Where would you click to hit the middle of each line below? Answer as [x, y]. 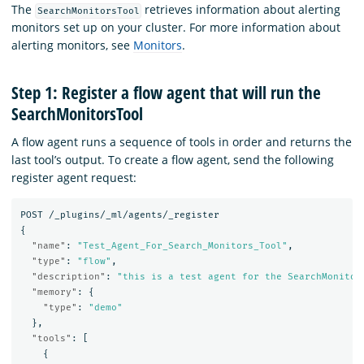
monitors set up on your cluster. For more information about [176, 28]
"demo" [105, 308]
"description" [68, 277]
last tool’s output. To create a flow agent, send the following [173, 159]
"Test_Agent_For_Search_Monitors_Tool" [182, 246]
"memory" [54, 292]
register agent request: [74, 177]
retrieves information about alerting [241, 10]
